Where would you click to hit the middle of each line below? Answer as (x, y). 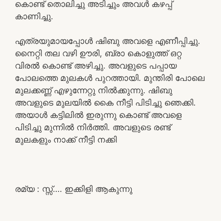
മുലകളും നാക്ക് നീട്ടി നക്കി (66, 139)
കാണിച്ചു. (34, 16)
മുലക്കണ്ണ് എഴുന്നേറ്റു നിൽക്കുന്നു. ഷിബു (93, 90)
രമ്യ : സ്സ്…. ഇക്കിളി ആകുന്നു (74, 189)
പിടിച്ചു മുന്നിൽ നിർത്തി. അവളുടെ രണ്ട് (93, 127)
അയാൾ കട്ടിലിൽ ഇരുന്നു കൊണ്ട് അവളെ (98, 115)
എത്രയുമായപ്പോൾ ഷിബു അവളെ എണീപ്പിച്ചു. (108, 41)
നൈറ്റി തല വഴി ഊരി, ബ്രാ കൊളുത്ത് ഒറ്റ (98, 53)
